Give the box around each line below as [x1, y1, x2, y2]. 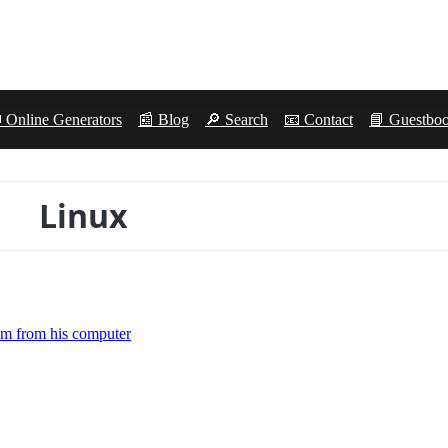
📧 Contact [284, 110, 353, 128]
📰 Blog [138, 110, 189, 128]
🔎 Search [205, 110, 268, 128]
